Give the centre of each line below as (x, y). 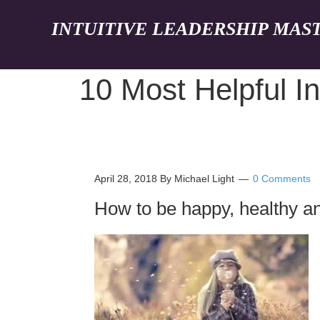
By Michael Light (197, 179)
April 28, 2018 (126, 179)
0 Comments (282, 179)
